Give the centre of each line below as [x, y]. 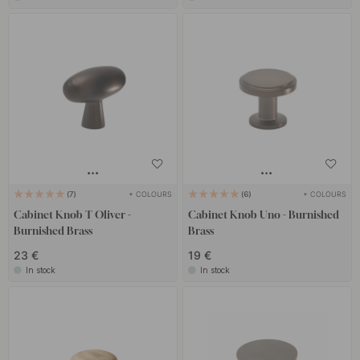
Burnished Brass [53, 230]
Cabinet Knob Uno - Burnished [263, 214]
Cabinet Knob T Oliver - [73, 214]
